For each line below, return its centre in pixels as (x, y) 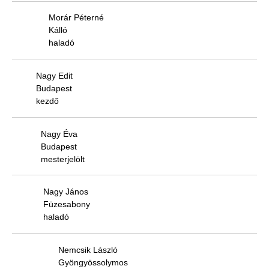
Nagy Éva (59, 134)
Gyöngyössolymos (93, 262)
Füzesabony (67, 204)
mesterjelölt (63, 159)
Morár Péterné (76, 18)
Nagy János (66, 192)
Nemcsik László (88, 249)
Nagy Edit (54, 76)
